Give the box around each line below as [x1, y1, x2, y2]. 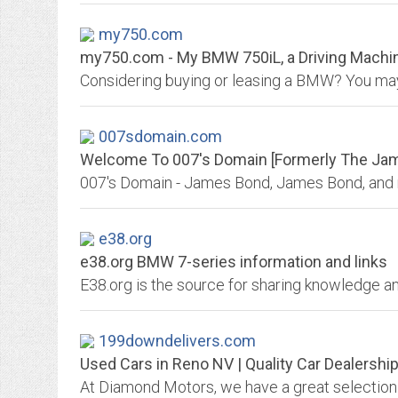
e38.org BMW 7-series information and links [80, 252, 387, 271]
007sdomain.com [99, 127, 222, 146]
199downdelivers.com [99, 331, 256, 350]
